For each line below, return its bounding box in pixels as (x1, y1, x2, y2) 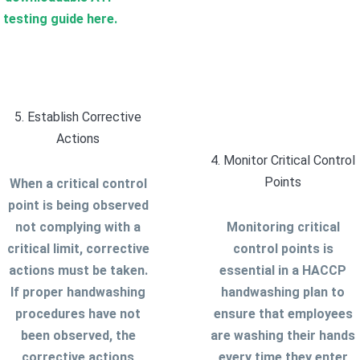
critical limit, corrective (6, 240, 149, 256)
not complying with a (15, 219, 141, 235)
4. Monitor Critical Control (211, 153, 355, 169)
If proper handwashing (10, 284, 145, 300)
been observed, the (20, 327, 136, 343)
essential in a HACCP (219, 262, 346, 278)
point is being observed (7, 197, 149, 213)
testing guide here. (3, 11, 117, 27)
